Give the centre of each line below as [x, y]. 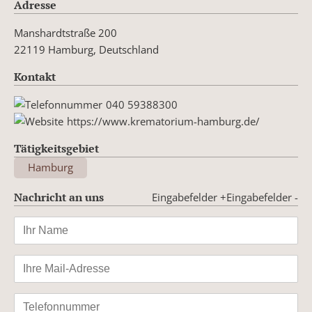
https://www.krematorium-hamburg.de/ [163, 122]
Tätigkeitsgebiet [56, 149]
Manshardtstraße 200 [65, 32]
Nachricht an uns [59, 197]
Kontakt [35, 76]
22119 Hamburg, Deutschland [86, 49]
